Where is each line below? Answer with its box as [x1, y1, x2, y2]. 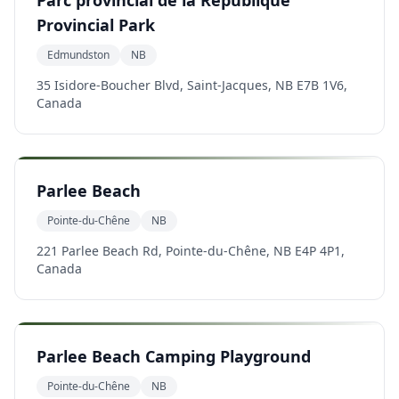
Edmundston [47, 47, 110, 62]
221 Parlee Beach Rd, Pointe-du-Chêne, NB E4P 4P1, [37, 242, 345, 259]
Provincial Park [37, 14, 155, 36]
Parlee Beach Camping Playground [37, 346, 311, 367]
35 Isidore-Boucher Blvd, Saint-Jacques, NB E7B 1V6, [37, 77, 347, 94]
